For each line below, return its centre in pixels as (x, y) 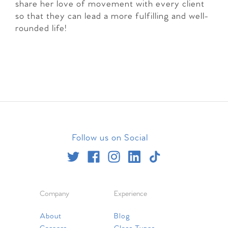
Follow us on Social (110, 138)
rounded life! (41, 29)
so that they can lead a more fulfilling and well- (112, 17)
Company (54, 194)
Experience (131, 194)
